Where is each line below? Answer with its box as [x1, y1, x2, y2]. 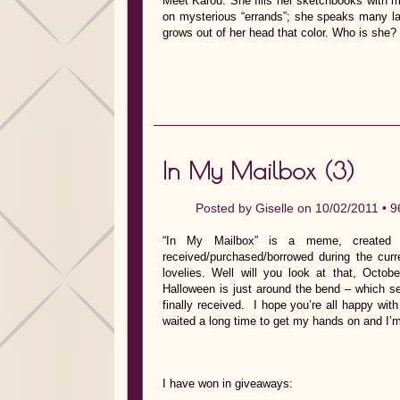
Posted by [196, 201, 255, 215]
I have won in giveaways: [162, 377, 293, 390]
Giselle [255, 201, 294, 215]
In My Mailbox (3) [162, 156, 354, 185]
